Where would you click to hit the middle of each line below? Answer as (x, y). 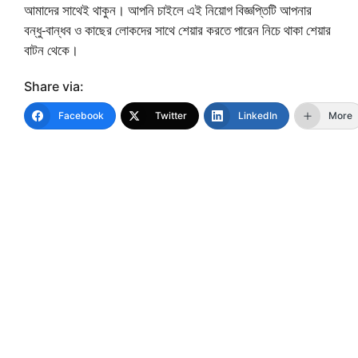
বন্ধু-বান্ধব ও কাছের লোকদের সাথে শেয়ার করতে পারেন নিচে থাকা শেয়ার (177, 30)
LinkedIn (258, 116)
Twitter (171, 116)
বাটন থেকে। (51, 50)
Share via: (54, 87)
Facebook (81, 116)
